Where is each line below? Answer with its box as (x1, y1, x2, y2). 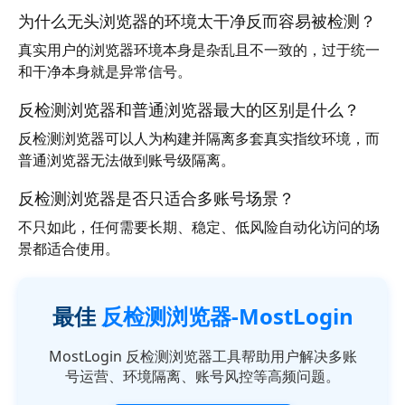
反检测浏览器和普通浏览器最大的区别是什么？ (18, 98, 360, 121)
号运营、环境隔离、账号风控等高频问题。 (65, 366, 340, 387)
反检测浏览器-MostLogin (100, 301, 353, 332)
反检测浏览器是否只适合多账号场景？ (18, 186, 295, 210)
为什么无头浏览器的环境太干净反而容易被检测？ (18, 9, 376, 33)
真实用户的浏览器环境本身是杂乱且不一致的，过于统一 (18, 40, 380, 59)
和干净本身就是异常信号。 (18, 61, 192, 80)
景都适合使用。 (18, 240, 119, 259)
